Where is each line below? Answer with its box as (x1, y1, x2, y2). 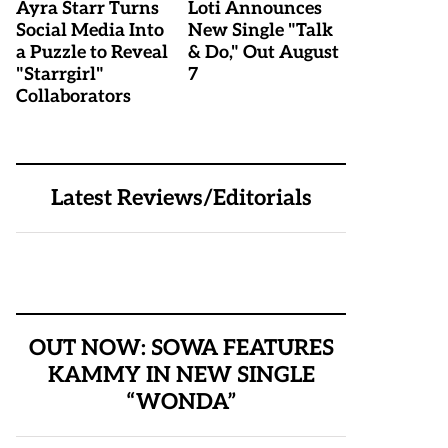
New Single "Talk (188, 20, 333, 42)
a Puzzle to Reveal (16, 42, 168, 64)
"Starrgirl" (16, 64, 104, 86)
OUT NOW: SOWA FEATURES (28, 335, 334, 362)
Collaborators (16, 86, 131, 108)
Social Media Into (16, 20, 164, 42)
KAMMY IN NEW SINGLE (47, 362, 315, 389)
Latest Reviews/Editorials (50, 185, 312, 212)
